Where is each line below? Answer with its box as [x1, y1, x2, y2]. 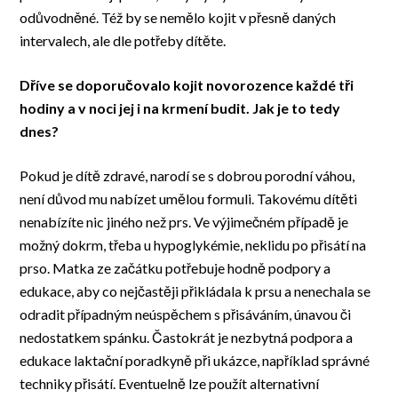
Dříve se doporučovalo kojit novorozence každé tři [20, 76, 354, 94]
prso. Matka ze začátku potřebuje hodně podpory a [20, 259, 331, 277]
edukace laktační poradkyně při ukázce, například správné [20, 352, 370, 370]
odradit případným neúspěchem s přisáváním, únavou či [20, 306, 352, 323]
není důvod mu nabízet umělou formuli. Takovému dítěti [20, 190, 358, 208]
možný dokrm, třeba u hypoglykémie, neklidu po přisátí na [20, 236, 367, 254]
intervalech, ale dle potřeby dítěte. [20, 32, 227, 50]
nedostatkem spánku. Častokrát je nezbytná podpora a [20, 329, 354, 346]
